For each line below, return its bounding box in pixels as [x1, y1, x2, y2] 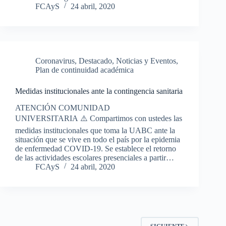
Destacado [79, 56, 112, 65]
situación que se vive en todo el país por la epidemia [15, 135, 180, 144]
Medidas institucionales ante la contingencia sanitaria [15, 86, 183, 95]
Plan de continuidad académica [35, 65, 134, 74]
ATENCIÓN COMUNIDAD [15, 103, 110, 112]
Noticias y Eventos [116, 56, 176, 65]
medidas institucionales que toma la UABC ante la [15, 126, 175, 135]
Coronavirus [35, 56, 75, 65]
